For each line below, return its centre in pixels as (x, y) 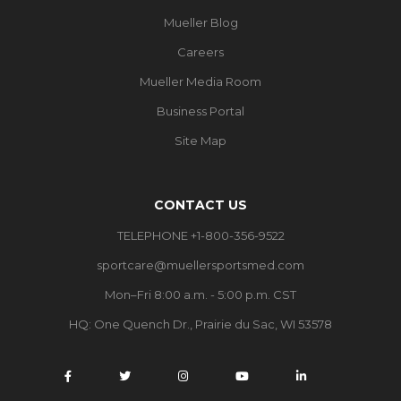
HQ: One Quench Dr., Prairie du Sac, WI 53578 (200, 324)
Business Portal (200, 111)
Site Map (200, 140)
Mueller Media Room (200, 81)
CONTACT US (200, 205)
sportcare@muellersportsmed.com (200, 264)
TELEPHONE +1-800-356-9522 (200, 235)
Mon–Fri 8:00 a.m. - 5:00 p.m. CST (200, 294)
